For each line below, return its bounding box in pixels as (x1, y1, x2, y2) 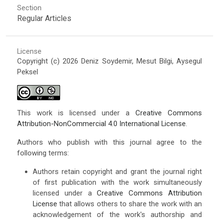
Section (17, 3, 42, 13)
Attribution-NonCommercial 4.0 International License (17, 119, 186, 129)
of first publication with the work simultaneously (32, 178, 202, 187)
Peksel (17, 67, 38, 77)
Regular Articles (17, 14, 71, 23)
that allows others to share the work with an (57, 199, 202, 209)
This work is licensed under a (17, 109, 136, 118)
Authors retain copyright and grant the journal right (32, 167, 202, 176)
